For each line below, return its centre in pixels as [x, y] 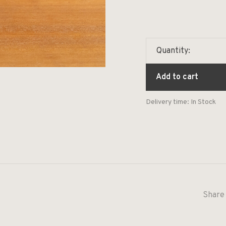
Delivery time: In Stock [181, 102]
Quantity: [173, 51]
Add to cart [177, 77]
